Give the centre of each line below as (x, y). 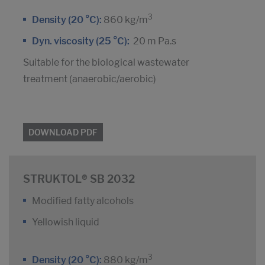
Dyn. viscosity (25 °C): (82, 41)
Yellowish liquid (66, 222)
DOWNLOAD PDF (63, 132)
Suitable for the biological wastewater (106, 63)
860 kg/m (126, 20)
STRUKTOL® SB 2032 (79, 179)
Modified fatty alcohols (83, 201)
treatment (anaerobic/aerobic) (90, 79)
